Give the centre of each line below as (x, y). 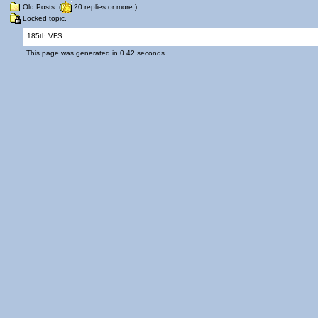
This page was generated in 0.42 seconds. (97, 53)
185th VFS (45, 36)
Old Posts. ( (41, 7)
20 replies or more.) (104, 7)
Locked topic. (44, 18)
